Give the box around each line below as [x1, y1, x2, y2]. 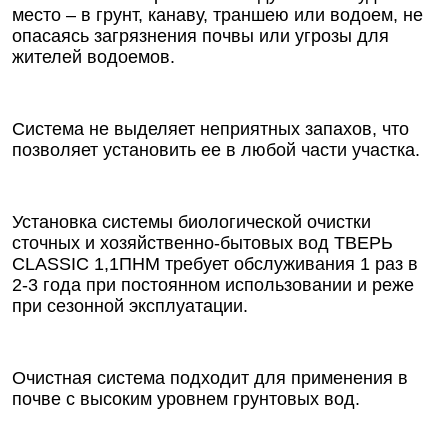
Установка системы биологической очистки [12, 212, 371, 232]
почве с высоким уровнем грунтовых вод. [12, 389, 360, 409]
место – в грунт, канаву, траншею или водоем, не [12, 5, 423, 25]
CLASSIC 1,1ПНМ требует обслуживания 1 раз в [12, 254, 418, 274]
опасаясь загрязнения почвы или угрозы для [12, 26, 389, 46]
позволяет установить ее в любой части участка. [12, 140, 420, 160]
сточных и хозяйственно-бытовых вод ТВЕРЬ [12, 233, 393, 253]
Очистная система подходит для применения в [12, 368, 408, 388]
